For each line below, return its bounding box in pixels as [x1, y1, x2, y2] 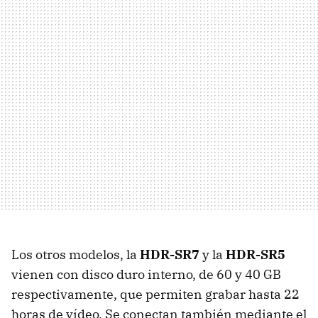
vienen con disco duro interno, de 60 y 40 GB [11, 266, 281, 283]
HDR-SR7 [140, 246, 199, 263]
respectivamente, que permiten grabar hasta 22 [11, 286, 300, 302]
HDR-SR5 [226, 246, 285, 263]
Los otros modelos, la [11, 246, 140, 263]
